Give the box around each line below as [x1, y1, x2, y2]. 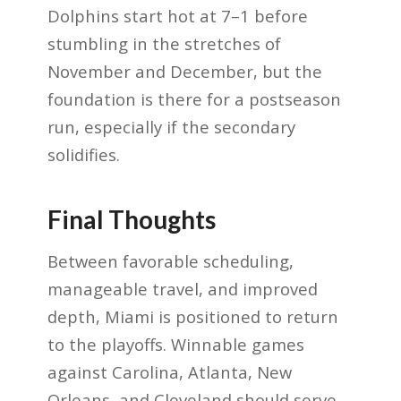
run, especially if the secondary [47, 115, 295, 139]
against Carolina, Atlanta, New [47, 360, 292, 383]
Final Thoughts [47, 204, 216, 235]
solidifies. [47, 143, 120, 166]
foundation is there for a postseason [47, 88, 341, 111]
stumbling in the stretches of [47, 32, 281, 55]
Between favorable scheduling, [47, 249, 294, 272]
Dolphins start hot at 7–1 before [47, 4, 308, 28]
